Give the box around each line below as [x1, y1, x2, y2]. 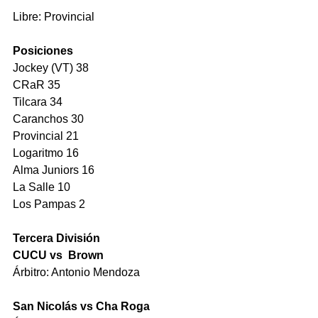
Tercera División [13, 232, 100, 245]
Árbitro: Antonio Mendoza [13, 266, 143, 279]
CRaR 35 [13, 79, 60, 92]
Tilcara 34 [13, 96, 62, 109]
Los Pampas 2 [13, 198, 85, 211]
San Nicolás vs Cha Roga [13, 300, 153, 313]
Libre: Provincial [13, 11, 94, 23]
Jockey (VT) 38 [13, 62, 89, 75]
